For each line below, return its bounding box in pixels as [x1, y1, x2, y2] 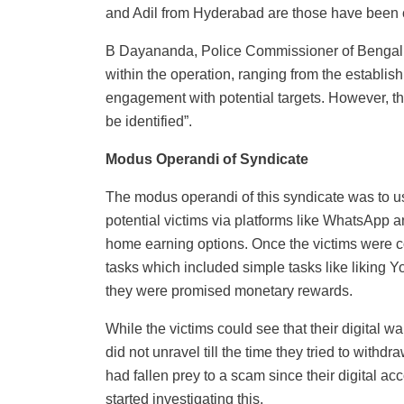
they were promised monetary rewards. [106, 283, 353, 299]
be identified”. [106, 114, 192, 130]
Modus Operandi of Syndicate [106, 151, 308, 168]
